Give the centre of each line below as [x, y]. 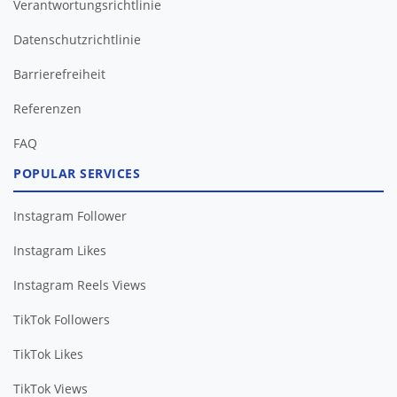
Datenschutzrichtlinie [77, 39]
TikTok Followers [62, 319]
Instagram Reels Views [80, 284]
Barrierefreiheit [59, 74]
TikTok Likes [48, 354]
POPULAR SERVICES [77, 173]
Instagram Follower [70, 215]
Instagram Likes [60, 250]
